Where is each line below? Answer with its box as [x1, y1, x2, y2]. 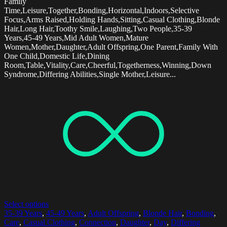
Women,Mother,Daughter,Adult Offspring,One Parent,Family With [4, 42, 218, 51]
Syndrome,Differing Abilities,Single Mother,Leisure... [4, 69, 176, 79]
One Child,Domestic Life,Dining [4, 51, 109, 60]
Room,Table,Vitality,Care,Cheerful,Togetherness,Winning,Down [4, 60, 211, 69]
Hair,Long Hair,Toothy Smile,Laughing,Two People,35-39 [4, 24, 192, 33]
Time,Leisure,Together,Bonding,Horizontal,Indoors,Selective [4, 6, 199, 15]
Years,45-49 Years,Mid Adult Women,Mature [4, 33, 148, 42]
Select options [4, 199, 49, 208]
